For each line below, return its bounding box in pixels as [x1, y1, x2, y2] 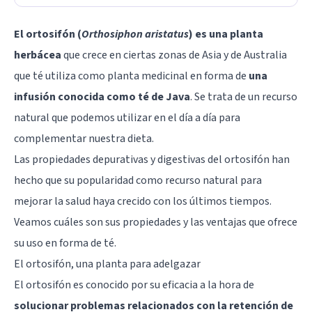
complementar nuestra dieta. [14, 130, 154, 146]
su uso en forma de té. [14, 235, 116, 251]
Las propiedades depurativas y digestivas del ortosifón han [14, 151, 290, 167]
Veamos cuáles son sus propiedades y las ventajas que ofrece [14, 214, 297, 230]
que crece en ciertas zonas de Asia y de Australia [61, 47, 287, 63]
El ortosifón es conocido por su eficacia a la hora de [14, 276, 254, 292]
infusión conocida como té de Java [14, 88, 190, 104]
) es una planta [189, 26, 263, 42]
